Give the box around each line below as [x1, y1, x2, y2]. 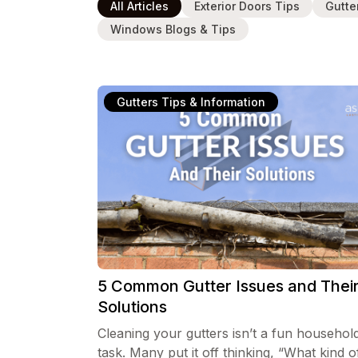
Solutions [97, 297, 167, 316]
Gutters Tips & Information [117, 95, 265, 109]
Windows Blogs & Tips [110, 22, 236, 36]
